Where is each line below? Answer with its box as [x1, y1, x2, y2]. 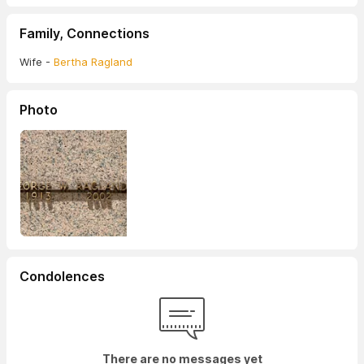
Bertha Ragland [54, 55, 132, 68]
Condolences [19, 268, 105, 285]
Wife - [19, 55, 54, 68]
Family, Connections [19, 25, 149, 41]
